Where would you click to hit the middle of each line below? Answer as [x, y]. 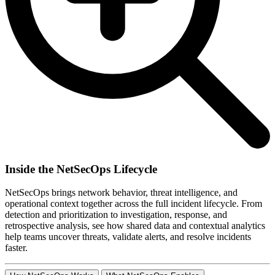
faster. [16, 248]
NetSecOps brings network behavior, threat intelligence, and [121, 193]
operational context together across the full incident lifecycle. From [134, 204]
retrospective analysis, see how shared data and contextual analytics [135, 226]
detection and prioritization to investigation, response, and [116, 215]
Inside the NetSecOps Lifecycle [81, 169]
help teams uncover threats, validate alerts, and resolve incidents [128, 237]
